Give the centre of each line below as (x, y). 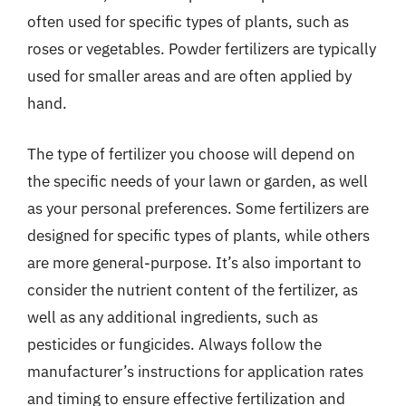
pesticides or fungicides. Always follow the (174, 344)
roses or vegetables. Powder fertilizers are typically (202, 49)
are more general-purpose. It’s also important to (194, 262)
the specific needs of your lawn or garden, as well (198, 181)
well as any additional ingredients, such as (173, 317)
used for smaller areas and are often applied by (189, 76)
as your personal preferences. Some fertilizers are (198, 208)
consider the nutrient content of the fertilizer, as (193, 290)
